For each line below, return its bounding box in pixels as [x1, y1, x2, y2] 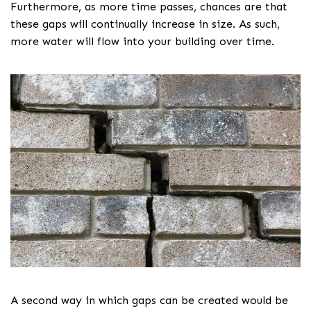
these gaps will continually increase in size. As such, [10, 17, 280, 31]
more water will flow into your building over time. [10, 34, 274, 48]
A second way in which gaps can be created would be [10, 294, 288, 308]
